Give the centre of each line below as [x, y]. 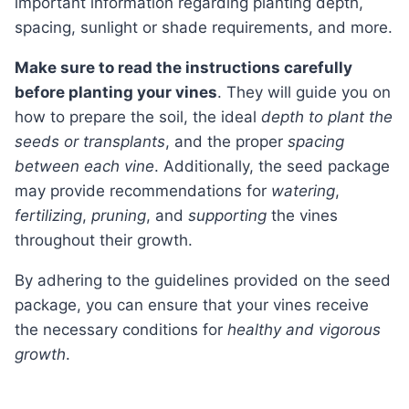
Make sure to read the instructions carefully [22, 68]
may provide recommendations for [143, 191]
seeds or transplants [90, 142]
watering [303, 191]
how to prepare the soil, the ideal [138, 117]
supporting [227, 216]
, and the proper [226, 142]
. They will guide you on [304, 93]
